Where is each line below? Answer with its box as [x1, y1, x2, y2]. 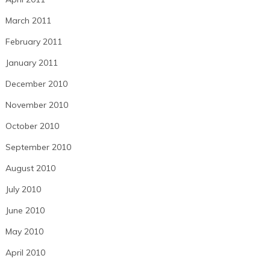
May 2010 [5, 226, 43, 237]
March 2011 [5, 15, 51, 27]
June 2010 [5, 205, 45, 216]
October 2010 [5, 121, 59, 132]
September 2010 [5, 142, 71, 153]
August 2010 [5, 163, 55, 174]
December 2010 [5, 78, 67, 90]
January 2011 [5, 57, 58, 69]
